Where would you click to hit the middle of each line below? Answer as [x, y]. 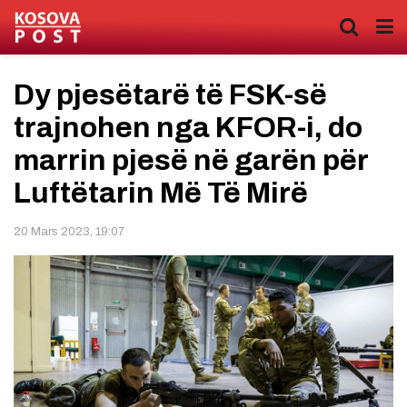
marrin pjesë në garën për [191, 160]
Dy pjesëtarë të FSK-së [170, 95]
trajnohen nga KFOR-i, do [188, 128]
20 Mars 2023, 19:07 [69, 231]
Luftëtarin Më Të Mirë [161, 193]
